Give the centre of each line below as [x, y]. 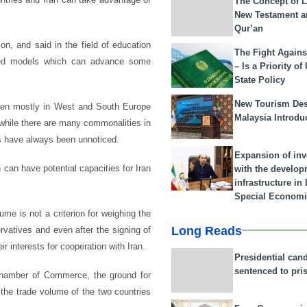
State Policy [260, 79]
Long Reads [207, 231]
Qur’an [249, 28]
